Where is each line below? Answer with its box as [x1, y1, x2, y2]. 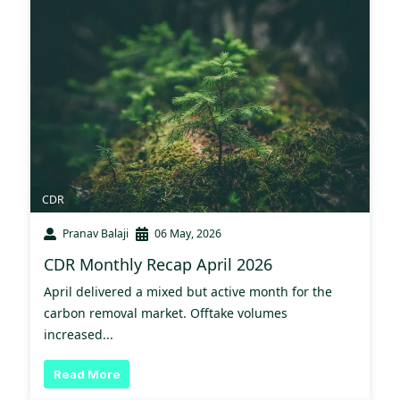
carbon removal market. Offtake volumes [44, 304, 287, 322]
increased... [44, 326, 113, 344]
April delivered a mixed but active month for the [44, 283, 332, 301]
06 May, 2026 [154, 226, 221, 242]
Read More [53, 366, 121, 381]
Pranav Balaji [62, 226, 129, 242]
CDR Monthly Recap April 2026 [44, 254, 272, 276]
